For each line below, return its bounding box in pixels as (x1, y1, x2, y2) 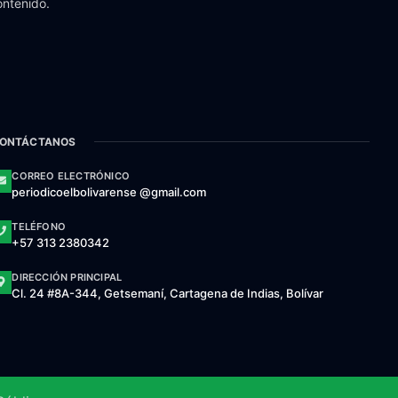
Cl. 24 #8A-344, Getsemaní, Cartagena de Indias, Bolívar (12, 285, 324, 300)
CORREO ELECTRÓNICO (12, 169, 130, 182)
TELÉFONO (12, 219, 66, 233)
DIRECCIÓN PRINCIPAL (12, 270, 123, 283)
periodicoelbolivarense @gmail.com (12, 184, 207, 199)
